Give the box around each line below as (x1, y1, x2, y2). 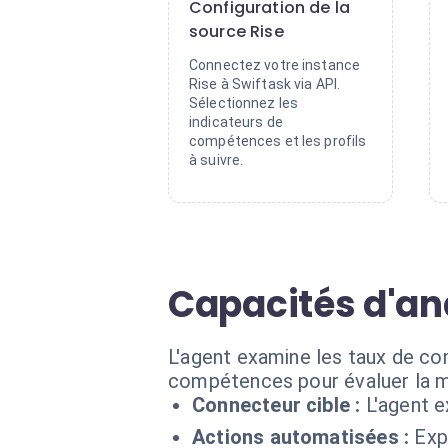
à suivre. (189, 152, 244, 168)
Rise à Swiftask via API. (189, 76, 341, 92)
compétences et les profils (189, 133, 367, 149)
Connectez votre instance (189, 57, 361, 73)
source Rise (189, 20, 284, 43)
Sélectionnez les (189, 95, 299, 111)
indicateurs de (189, 114, 283, 130)
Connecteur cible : (192, 393, 361, 417)
